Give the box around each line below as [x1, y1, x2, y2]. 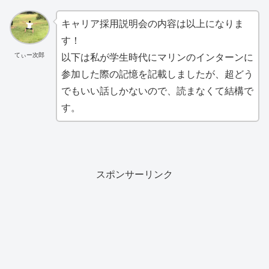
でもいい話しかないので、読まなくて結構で [61, 85, 253, 96]
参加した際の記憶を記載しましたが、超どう [61, 68, 253, 79]
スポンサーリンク [96, 166, 173, 181]
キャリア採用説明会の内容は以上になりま [61, 18, 244, 29]
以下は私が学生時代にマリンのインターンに [61, 52, 253, 62]
